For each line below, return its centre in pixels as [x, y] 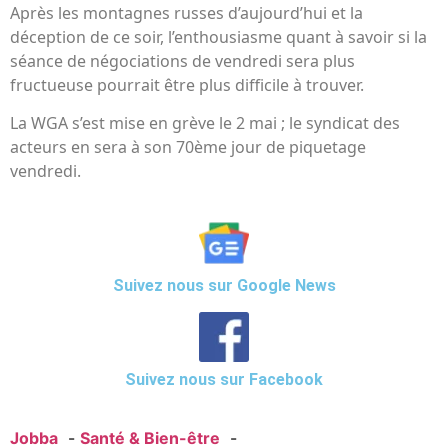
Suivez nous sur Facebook [224, 380]
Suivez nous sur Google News [224, 285]
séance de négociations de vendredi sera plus [182, 60]
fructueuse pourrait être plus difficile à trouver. [187, 84]
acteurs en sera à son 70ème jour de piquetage [188, 147]
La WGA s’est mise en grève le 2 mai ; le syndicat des [205, 123]
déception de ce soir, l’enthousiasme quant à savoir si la [218, 36]
